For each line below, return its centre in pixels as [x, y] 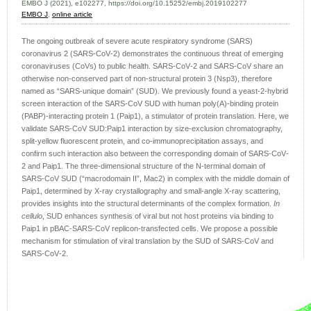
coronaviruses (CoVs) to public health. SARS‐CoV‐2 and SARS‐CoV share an [152, 66]
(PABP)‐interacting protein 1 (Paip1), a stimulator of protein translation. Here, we [155, 116]
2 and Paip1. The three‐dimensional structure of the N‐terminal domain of [143, 166]
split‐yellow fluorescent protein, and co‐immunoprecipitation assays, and [142, 141]
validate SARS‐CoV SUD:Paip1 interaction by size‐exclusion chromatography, [152, 129]
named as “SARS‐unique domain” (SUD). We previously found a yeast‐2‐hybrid [155, 91]
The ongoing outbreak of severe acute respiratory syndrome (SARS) [137, 41]
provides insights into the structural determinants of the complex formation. [148, 204]
